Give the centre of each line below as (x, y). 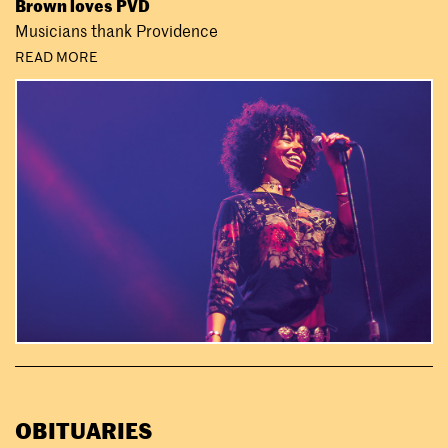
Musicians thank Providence (116, 31)
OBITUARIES (83, 430)
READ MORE (56, 56)
